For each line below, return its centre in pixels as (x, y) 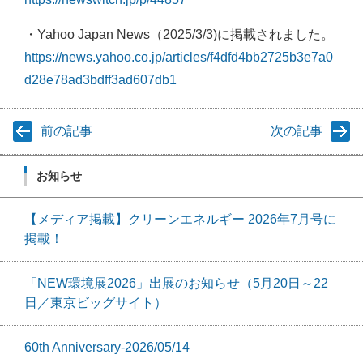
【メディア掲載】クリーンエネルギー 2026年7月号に (180, 219)
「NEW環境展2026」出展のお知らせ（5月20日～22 (176, 283)
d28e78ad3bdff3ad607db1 (100, 79)
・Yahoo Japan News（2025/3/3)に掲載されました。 (179, 34)
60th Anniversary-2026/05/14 (107, 347)
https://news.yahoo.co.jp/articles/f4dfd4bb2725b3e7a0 (179, 57)
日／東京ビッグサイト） (96, 302)
